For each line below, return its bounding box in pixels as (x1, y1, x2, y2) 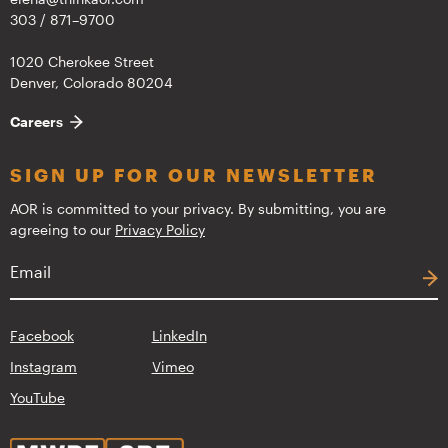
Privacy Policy (115, 221, 205, 239)
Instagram (10, 358, 77, 376)
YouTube (10, 389, 65, 407)
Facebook (10, 327, 74, 345)
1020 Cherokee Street (10, 53, 154, 71)
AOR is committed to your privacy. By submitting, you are (10, 200, 386, 218)
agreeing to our (10, 221, 115, 239)
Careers (10, 113, 63, 131)
